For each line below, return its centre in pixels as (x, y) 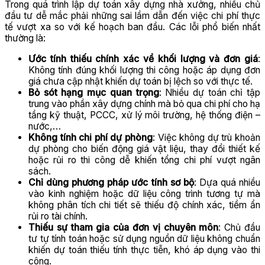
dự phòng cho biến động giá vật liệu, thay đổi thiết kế (144, 148)
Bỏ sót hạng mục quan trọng (94, 92)
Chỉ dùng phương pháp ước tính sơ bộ (111, 182)
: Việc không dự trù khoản (206, 137)
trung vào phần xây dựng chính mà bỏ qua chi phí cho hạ (144, 104)
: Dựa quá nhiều (227, 182)
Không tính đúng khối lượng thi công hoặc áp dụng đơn (144, 70)
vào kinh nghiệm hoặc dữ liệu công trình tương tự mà (144, 193)
